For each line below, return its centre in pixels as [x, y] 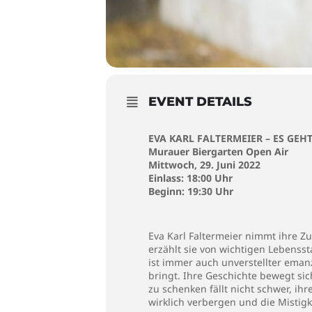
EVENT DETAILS [200, 102]
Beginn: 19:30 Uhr [191, 191]
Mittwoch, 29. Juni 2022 [204, 165]
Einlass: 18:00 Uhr [190, 178]
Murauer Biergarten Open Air [218, 151]
